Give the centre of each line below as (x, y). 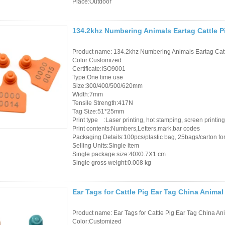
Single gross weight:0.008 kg (112, 162)
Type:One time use (98, 77)
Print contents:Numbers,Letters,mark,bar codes (136, 128)
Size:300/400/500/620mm (107, 86)
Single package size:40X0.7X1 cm (119, 154)
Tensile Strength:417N (103, 103)
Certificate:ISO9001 (99, 69)
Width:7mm (88, 94)
